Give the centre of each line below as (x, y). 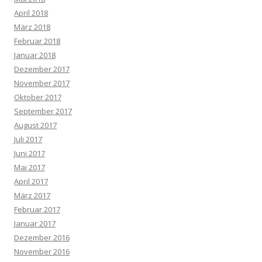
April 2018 (31, 13)
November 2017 (42, 83)
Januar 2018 (35, 55)
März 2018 (32, 27)
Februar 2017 (37, 209)
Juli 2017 (28, 139)
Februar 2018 (37, 41)
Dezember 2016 (42, 237)
